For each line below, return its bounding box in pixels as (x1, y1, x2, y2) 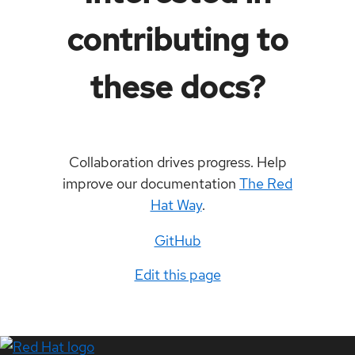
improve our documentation (63, 174, 239, 193)
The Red (239, 174, 292, 193)
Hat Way (150, 195, 202, 214)
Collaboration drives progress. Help (68, 152, 287, 171)
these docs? (90, 65, 265, 108)
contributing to (67, 17, 288, 60)
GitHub (154, 231, 201, 250)
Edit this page (134, 265, 221, 284)
